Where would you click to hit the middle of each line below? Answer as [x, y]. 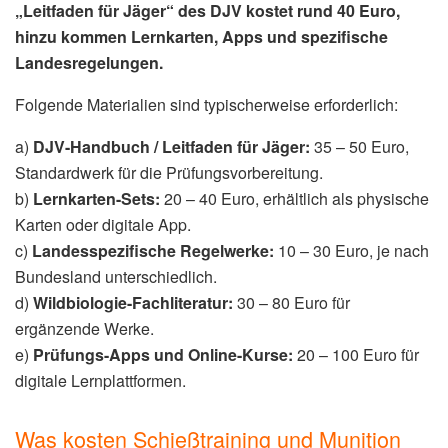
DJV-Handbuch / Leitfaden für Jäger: [171, 147]
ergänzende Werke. [84, 329]
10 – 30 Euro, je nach [351, 251]
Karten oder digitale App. [103, 225]
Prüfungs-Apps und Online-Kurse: [163, 355]
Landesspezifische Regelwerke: [153, 251]
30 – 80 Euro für [291, 303]
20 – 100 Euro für [356, 355]
